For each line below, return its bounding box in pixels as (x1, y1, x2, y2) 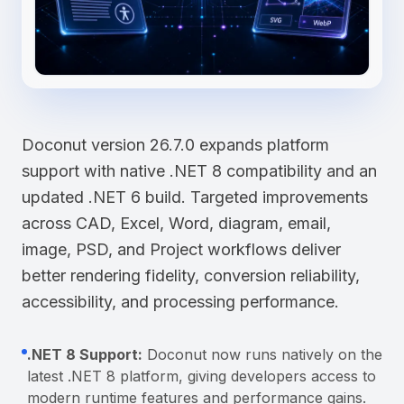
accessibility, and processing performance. (22, 291, 339, 311)
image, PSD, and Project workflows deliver (22, 239, 341, 259)
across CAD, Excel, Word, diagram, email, (22, 213, 331, 233)
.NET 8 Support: (27, 344, 142, 363)
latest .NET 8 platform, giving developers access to (27, 366, 376, 385)
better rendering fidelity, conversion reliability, (22, 265, 360, 285)
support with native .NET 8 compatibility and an (22, 161, 377, 180)
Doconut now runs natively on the (142, 344, 382, 363)
